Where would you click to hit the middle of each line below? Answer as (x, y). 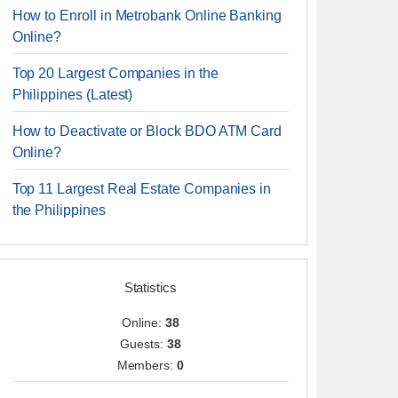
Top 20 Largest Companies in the (115, 73)
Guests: (143, 344)
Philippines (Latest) (72, 95)
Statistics (150, 287)
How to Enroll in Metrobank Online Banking (147, 16)
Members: (147, 365)
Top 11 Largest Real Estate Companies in (142, 189)
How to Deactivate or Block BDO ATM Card (147, 131)
